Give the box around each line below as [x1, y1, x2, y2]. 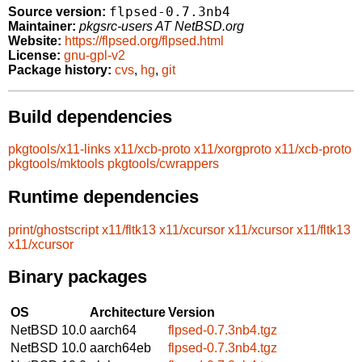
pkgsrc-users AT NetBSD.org [79, 19, 244, 34]
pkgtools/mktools [8, 157, 104, 171]
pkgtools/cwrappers [107, 157, 219, 171]
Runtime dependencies [8, 186, 199, 207]
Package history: [8, 63, 112, 78]
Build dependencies [8, 106, 172, 127]
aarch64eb [90, 340, 151, 355]
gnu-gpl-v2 [64, 48, 125, 63]
